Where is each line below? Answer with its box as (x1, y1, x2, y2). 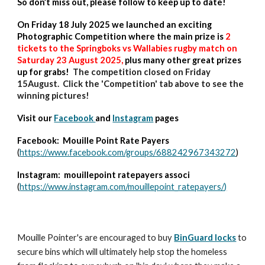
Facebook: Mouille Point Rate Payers (17, 135, 170, 146)
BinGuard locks (174, 232, 237, 243)
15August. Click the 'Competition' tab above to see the (17, 79, 244, 89)
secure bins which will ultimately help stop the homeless (17, 247, 228, 257)
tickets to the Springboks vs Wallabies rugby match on (17, 43, 238, 53)
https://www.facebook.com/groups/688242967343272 (20, 147, 237, 157)
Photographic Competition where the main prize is (17, 31, 226, 41)
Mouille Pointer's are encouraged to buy (17, 232, 173, 243)
